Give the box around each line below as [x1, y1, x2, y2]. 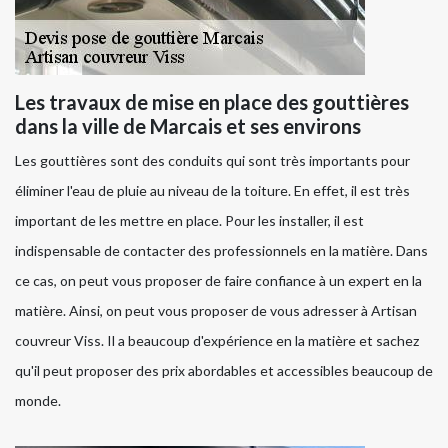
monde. [15, 392, 61, 410]
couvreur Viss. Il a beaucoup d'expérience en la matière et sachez [15, 332, 419, 350]
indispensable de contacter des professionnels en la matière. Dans [15, 242, 428, 260]
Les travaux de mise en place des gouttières [15, 90, 409, 115]
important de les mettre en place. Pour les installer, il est [15, 212, 364, 230]
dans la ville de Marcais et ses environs [15, 114, 361, 139]
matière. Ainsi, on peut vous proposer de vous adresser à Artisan [15, 302, 417, 320]
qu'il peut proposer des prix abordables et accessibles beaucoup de [15, 362, 433, 380]
